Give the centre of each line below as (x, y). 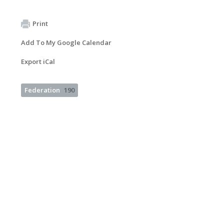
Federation (42, 90)
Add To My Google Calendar (66, 42)
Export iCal (38, 61)
